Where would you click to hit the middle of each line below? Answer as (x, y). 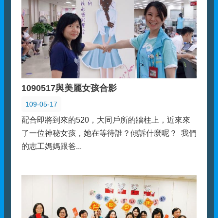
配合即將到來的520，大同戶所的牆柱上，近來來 (106, 120)
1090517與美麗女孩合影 (69, 88)
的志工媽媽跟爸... (52, 146)
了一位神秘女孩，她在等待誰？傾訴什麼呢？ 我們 (109, 133)
